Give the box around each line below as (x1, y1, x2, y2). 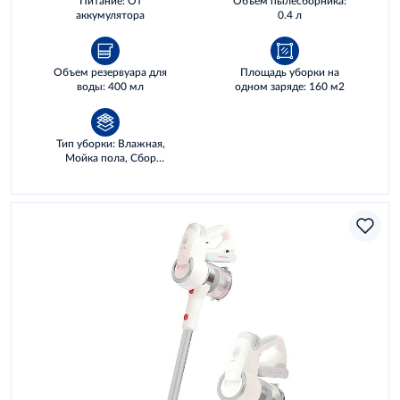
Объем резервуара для (54, 65, 167, 79)
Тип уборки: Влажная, (55, 137, 165, 150)
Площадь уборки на (240, 65, 339, 79)
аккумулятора (76, 8, 145, 21)
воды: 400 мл (77, 79, 144, 93)
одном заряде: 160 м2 (235, 79, 345, 93)
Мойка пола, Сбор (64, 151, 156, 164)
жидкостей (82, 165, 138, 179)
